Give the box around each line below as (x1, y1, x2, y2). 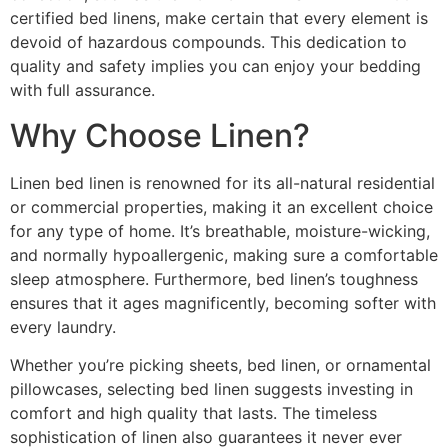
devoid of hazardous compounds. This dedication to (10, 32, 407, 53)
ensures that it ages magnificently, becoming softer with (10, 292, 436, 313)
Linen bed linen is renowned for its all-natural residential (10, 172, 435, 193)
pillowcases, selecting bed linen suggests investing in (10, 379, 413, 400)
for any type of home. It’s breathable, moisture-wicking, (10, 220, 430, 241)
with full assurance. (10, 80, 155, 101)
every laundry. (10, 316, 116, 337)
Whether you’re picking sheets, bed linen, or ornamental (10, 355, 431, 376)
